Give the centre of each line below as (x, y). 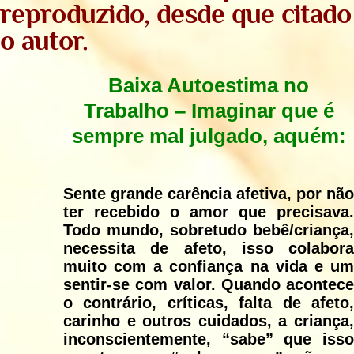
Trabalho (129, 111)
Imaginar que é (262, 111)
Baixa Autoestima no (209, 86)
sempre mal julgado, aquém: (209, 136)
